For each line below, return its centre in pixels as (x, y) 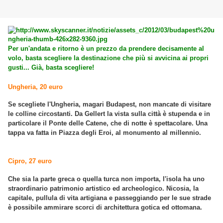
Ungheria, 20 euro (35, 87)
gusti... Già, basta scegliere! (51, 68)
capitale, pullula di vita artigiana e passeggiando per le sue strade (110, 198)
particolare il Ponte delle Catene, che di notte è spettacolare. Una (108, 123)
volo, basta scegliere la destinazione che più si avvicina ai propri (108, 58)
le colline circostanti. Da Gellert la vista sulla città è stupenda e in (109, 113)
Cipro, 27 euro (30, 161)
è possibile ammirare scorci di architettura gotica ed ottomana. (105, 207)
